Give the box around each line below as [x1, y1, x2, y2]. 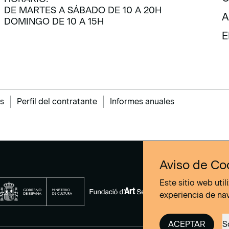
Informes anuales [110, 97, 174, 106]
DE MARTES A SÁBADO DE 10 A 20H [4, 5, 162, 16]
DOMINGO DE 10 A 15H [4, 16, 104, 27]
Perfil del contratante [17, 97, 97, 106]
